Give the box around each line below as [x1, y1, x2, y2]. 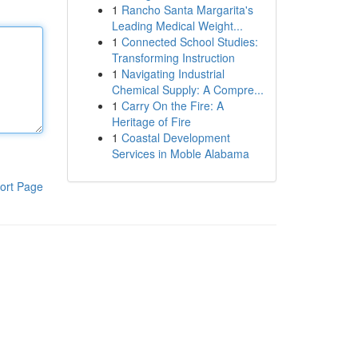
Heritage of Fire [111, 113, 191, 129]
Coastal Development [121, 129, 230, 145]
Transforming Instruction [111, 50, 235, 66]
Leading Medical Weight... [111, 18, 243, 34]
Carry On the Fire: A [121, 97, 224, 113]
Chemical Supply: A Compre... [111, 82, 264, 97]
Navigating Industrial [121, 66, 225, 82]
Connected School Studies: [121, 34, 258, 50]
